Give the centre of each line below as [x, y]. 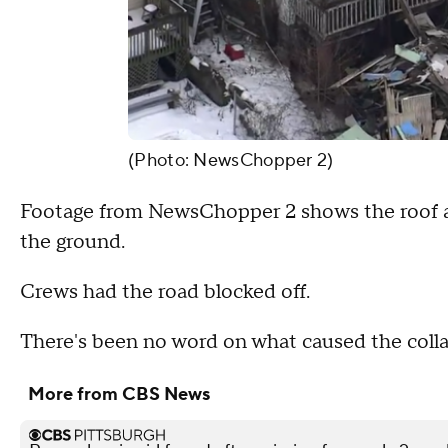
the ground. [72, 241]
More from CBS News [119, 394]
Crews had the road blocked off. [165, 291]
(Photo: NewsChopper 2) [231, 160]
